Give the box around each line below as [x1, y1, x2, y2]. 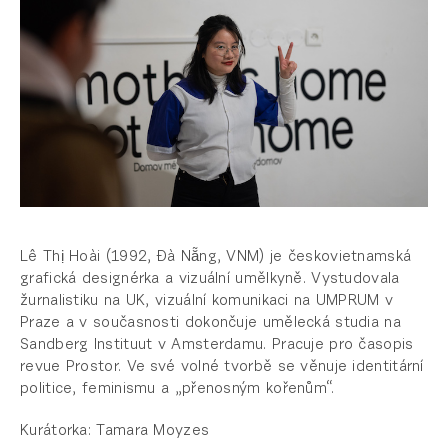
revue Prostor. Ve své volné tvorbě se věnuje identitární [20, 360, 424, 376]
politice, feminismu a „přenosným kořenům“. [20, 382, 335, 398]
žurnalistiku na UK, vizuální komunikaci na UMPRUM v [20, 294, 394, 310]
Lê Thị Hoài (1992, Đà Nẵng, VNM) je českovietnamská [20, 250, 412, 266]
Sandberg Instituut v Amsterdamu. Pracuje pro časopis [20, 338, 414, 354]
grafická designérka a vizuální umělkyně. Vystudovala [20, 272, 400, 288]
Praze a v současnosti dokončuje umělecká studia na [20, 316, 401, 332]
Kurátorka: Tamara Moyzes [20, 424, 210, 440]
